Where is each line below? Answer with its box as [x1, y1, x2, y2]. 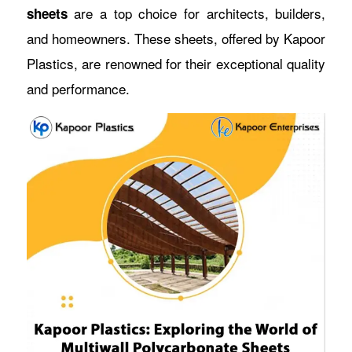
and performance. [26, 79, 130, 98]
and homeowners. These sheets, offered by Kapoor [26, 28, 326, 48]
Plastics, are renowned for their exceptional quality [26, 53, 326, 73]
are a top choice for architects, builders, [67, 3, 326, 23]
